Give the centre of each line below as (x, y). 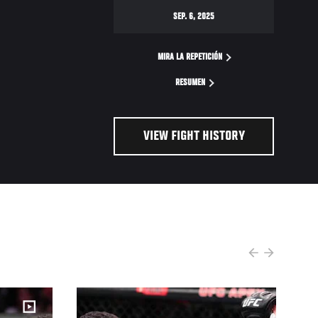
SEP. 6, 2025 (194, 17)
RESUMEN (191, 83)
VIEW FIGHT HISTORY (194, 137)
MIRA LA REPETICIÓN (191, 58)
